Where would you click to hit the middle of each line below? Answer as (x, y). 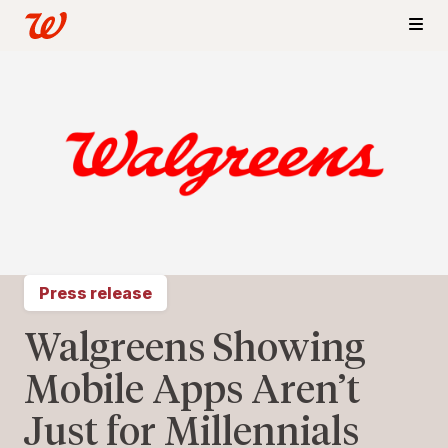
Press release (95, 293)
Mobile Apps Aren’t (192, 389)
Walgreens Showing (194, 347)
